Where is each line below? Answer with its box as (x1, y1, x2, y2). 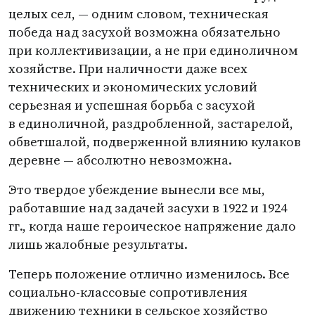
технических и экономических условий (8, 78, 257, 96)
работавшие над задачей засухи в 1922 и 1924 (8, 199, 287, 217)
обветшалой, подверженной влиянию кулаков (8, 133, 301, 150)
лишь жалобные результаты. (8, 236, 188, 253)
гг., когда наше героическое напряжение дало (8, 217, 296, 235)
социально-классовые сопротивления (8, 283, 247, 301)
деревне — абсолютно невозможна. (8, 151, 232, 169)
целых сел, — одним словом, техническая (8, 5, 269, 22)
